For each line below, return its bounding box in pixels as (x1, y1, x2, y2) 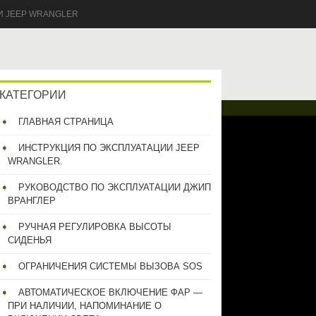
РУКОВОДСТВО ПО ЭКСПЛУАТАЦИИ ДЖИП (18, 182, 211, 193)
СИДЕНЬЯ (7, 235, 51, 245)
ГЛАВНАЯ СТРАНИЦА (18, 116, 114, 127)
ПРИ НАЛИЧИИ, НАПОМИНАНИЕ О (7, 300, 162, 311)
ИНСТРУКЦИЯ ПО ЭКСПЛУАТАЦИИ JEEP (18, 142, 200, 153)
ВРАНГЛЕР (7, 195, 56, 206)
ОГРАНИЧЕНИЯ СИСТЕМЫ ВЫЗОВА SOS (18, 261, 202, 272)
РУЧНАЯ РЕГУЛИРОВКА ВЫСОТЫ (18, 221, 171, 232)
